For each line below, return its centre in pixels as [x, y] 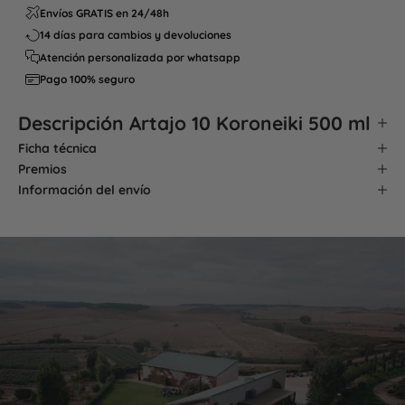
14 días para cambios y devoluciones [136, 35]
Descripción [74, 122]
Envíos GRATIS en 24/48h [104, 13]
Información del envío [85, 189]
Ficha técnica [57, 148]
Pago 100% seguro [87, 80]
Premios [42, 169]
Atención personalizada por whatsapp [140, 57]
